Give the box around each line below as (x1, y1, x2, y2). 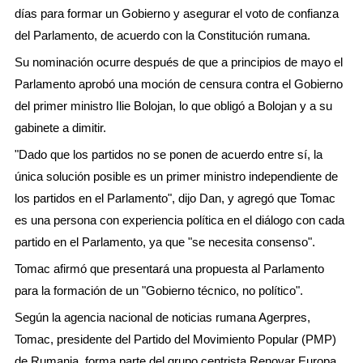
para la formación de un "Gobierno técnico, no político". (15, 283, 303, 297)
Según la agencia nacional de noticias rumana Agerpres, (15, 310, 310, 324)
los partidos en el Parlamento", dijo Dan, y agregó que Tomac (15, 190, 335, 205)
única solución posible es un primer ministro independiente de (15, 169, 338, 183)
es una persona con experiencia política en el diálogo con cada (15, 212, 344, 227)
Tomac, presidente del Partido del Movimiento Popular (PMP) (15, 331, 336, 346)
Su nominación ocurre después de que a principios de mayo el (15, 54, 343, 69)
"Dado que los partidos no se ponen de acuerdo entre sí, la (15, 147, 322, 161)
